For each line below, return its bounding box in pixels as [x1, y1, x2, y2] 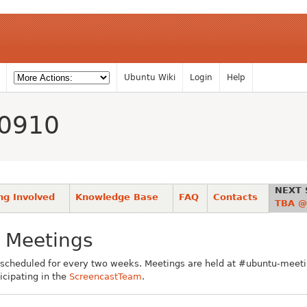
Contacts [213, 192, 258, 202]
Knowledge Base [75, 192, 158, 202]
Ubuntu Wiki [124, 73, 175, 82]
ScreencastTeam [69, 271, 142, 282]
